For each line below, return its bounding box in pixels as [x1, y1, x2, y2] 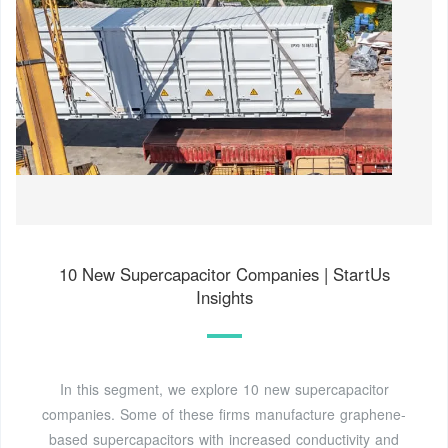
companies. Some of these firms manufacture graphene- [42, 403, 406, 424]
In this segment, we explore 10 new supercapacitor [59, 378, 389, 399]
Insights [195, 284, 253, 309]
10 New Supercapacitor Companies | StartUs [58, 261, 390, 286]
